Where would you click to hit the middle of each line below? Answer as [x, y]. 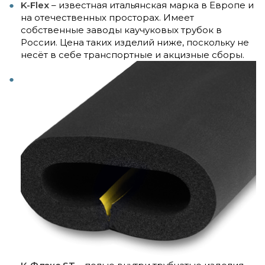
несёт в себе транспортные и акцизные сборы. [132, 54]
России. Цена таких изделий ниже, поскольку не [135, 42]
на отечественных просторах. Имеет [107, 17]
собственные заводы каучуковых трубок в [121, 30]
